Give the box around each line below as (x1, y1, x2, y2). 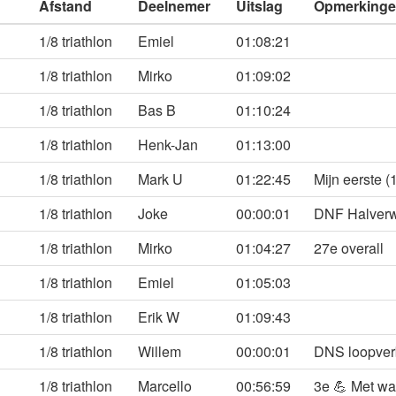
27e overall (314, 238, 384, 258)
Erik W (138, 307, 179, 327)
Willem (138, 341, 181, 362)
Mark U (138, 169, 183, 189)
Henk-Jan (138, 134, 198, 155)
